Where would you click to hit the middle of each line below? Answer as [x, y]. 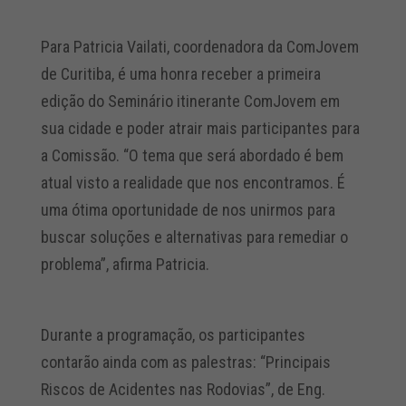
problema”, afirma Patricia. [125, 264]
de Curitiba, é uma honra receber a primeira [180, 74]
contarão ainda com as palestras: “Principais [185, 362]
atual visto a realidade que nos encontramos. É [193, 183]
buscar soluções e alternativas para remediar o [194, 237]
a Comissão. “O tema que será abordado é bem [192, 155]
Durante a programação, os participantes [173, 335]
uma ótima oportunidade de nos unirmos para [188, 210]
